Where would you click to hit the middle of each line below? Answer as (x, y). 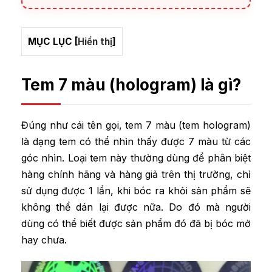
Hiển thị (95, 42)
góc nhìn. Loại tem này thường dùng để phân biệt (136, 158)
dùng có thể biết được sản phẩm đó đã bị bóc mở (136, 223)
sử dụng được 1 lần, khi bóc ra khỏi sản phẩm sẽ (136, 191)
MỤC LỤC (50, 42)
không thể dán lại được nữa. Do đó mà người (136, 207)
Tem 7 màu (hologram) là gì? (131, 85)
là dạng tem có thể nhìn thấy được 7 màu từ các (136, 141)
